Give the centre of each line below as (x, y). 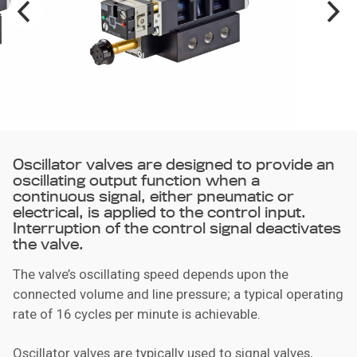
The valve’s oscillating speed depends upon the (151, 274)
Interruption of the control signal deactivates (177, 228)
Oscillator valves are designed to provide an (174, 164)
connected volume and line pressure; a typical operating (178, 294)
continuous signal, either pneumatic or (153, 196)
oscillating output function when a (136, 180)
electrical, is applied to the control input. (159, 212)
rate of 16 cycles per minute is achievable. (137, 314)
